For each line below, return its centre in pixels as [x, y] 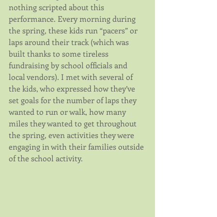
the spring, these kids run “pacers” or [74, 30]
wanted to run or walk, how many [68, 111]
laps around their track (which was [70, 42]
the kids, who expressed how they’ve [73, 88]
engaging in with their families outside [77, 146]
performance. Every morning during [73, 18]
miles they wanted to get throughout [74, 123]
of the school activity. [46, 158]
